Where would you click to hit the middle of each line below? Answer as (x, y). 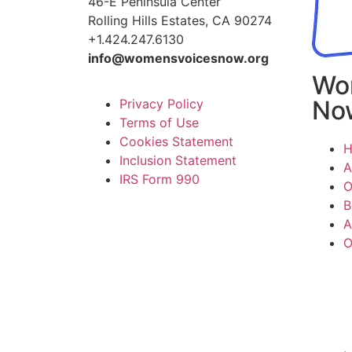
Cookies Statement (176, 142)
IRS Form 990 (159, 180)
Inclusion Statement (178, 161)
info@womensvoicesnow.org (178, 58)
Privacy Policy (161, 104)
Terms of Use (159, 123)
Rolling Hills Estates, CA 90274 (180, 20)
